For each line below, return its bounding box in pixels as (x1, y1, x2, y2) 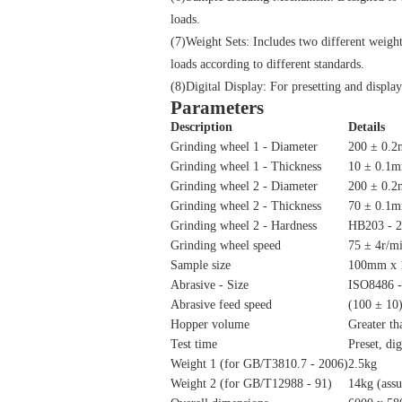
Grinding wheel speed (170, 239, 281, 252)
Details (348, 120, 385, 134)
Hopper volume (170, 318, 249, 331)
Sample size (170, 258, 231, 272)
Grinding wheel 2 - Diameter (170, 179, 318, 193)
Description (170, 120, 232, 134)
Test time (170, 337, 217, 351)
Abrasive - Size (170, 278, 249, 292)
